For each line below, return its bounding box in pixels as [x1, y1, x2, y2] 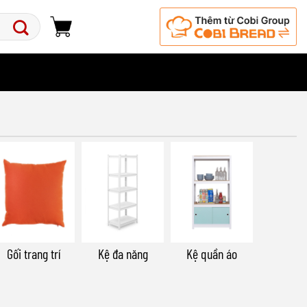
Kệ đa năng [97, 245, 148, 262]
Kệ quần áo [186, 245, 238, 262]
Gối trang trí [7, 245, 61, 262]
